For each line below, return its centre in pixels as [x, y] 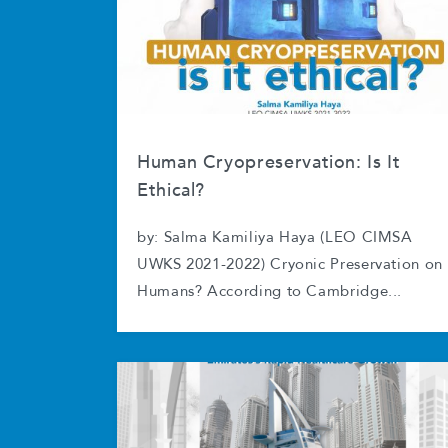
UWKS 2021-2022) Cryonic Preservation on [290, 265]
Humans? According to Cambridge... [270, 292]
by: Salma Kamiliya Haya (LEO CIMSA [275, 238]
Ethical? [171, 190]
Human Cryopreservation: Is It [269, 162]
